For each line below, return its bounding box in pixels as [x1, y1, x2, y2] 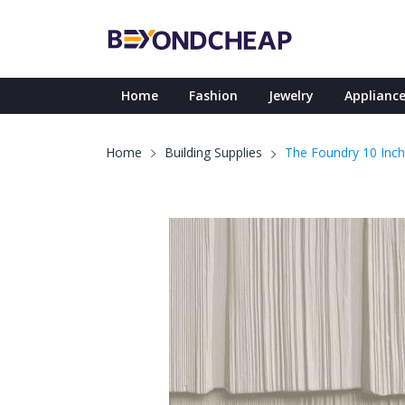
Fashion [189, 87, 238, 104]
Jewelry [268, 87, 314, 104]
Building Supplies [165, 144, 262, 161]
